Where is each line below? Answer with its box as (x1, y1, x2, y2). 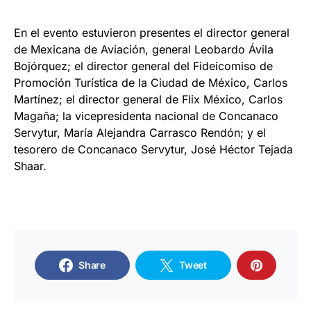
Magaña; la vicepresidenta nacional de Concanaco (14, 108, 278, 123)
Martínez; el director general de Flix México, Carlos (14, 92, 283, 106)
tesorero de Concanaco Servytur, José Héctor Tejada (14, 142, 293, 156)
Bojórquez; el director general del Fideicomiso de (14, 58, 273, 73)
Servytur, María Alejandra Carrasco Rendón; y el (14, 125, 266, 140)
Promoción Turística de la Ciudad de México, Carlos (14, 75, 287, 90)
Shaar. (14, 158, 47, 173)
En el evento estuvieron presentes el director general (14, 25, 289, 40)
